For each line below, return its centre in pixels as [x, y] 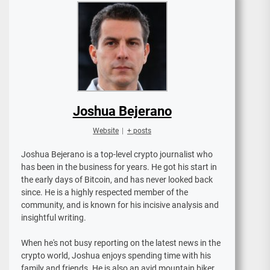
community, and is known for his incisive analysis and [120, 205]
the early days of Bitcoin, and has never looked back [117, 180]
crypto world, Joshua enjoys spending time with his [116, 256]
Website [106, 131]
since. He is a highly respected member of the [105, 193]
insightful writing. [54, 218]
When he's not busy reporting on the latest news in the [121, 243]
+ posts [139, 131]
